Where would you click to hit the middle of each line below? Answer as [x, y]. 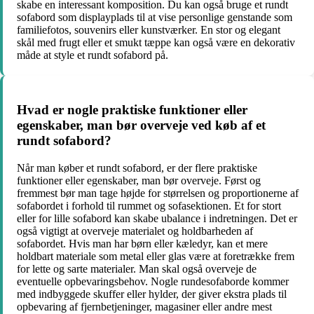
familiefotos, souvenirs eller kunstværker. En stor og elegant [149, 29]
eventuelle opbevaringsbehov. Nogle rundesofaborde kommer [153, 282]
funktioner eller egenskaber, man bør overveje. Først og [139, 181]
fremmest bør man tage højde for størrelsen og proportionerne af [158, 193]
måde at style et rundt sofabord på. [93, 55]
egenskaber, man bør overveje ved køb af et [141, 125]
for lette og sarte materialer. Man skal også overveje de [137, 269]
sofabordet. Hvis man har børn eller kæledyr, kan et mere [142, 244]
